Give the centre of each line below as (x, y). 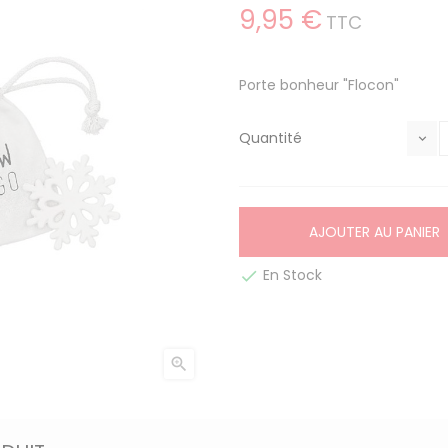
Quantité (270, 138)
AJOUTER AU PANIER (374, 232)
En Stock (290, 275)
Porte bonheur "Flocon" (319, 85)
